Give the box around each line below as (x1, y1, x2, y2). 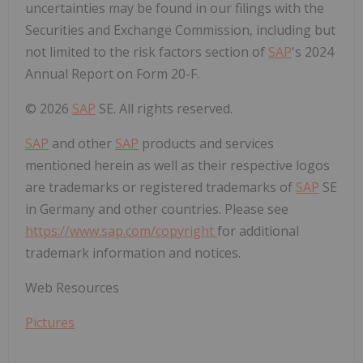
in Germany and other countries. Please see (25, 199, 288, 218)
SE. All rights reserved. (96, 99, 233, 117)
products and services (139, 134, 274, 152)
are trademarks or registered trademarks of (25, 177, 296, 196)
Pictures (25, 313, 75, 331)
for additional (217, 221, 299, 240)
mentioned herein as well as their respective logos (25, 156, 330, 174)
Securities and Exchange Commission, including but (25, 20, 335, 39)
